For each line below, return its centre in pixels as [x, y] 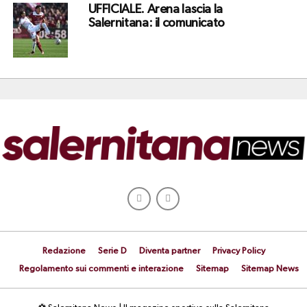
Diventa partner [169, 251]
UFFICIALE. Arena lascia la [155, 9]
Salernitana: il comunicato [156, 23]
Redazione [64, 251]
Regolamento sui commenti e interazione [101, 269]
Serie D [112, 251]
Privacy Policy [238, 251]
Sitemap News [270, 269]
